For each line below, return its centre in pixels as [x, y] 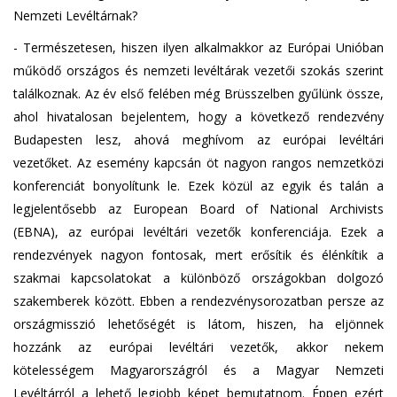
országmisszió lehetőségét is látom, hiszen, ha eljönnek [198, 323]
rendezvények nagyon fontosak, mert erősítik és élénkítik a [198, 254]
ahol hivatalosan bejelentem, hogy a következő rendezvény [198, 116]
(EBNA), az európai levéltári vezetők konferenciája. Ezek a [198, 231]
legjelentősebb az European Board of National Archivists [198, 208]
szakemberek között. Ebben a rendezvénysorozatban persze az [198, 300]
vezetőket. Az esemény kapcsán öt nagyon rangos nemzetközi [198, 162]
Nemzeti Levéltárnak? [75, 15]
